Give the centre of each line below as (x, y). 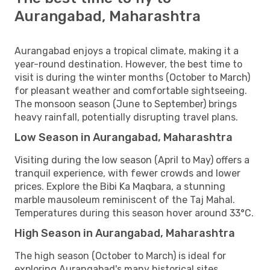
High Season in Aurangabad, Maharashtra (125, 233)
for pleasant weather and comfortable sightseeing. (131, 90)
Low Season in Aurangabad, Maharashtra (124, 137)
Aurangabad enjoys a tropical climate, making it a (127, 51)
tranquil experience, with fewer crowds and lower (127, 173)
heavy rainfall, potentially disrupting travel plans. (126, 117)
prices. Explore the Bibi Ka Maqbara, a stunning (120, 186)
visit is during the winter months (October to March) (132, 77)
